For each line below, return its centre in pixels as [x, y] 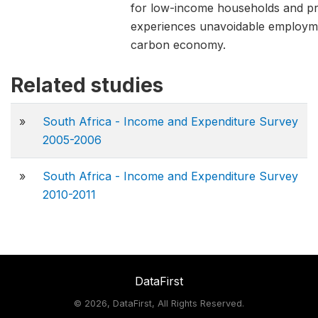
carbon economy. [178, 45]
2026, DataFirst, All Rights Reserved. [164, 304]
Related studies [87, 85]
